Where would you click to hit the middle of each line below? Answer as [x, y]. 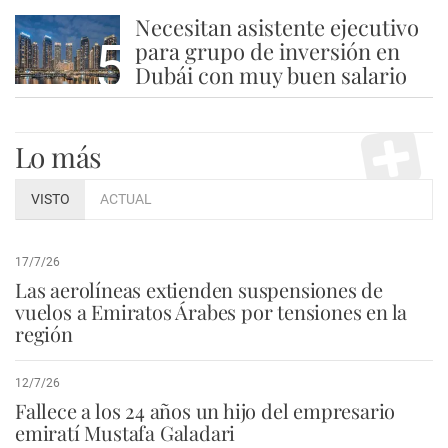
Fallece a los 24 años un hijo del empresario [205, 410]
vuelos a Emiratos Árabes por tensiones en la [211, 311]
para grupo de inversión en [267, 50]
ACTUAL [126, 199]
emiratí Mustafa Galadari [125, 432]
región [44, 333]
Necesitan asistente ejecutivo [276, 26]
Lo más [58, 156]
